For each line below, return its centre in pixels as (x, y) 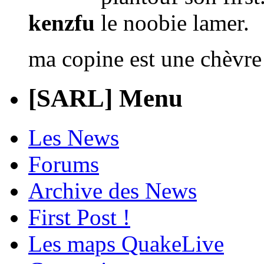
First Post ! (79, 217)
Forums (64, 164)
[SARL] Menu (105, 98)
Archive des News (113, 191)
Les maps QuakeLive (126, 244)
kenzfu (62, 23)
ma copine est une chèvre (145, 59)
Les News (74, 138)
